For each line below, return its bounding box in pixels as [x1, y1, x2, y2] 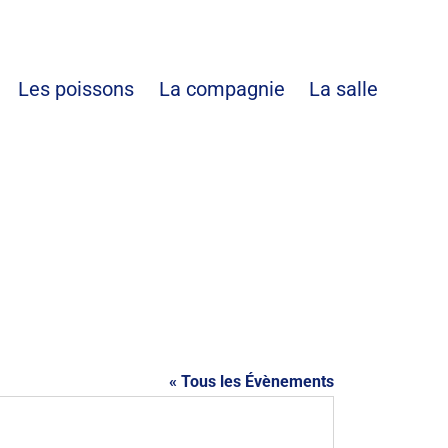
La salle [308, 77, 378, 101]
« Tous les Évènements [169, 372, 334, 391]
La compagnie [158, 77, 285, 101]
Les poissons [17, 77, 159, 101]
